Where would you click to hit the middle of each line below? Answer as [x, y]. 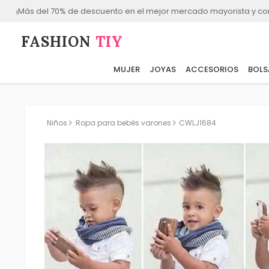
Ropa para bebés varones [123, 123]
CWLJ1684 [198, 123]
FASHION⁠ [59, 42]
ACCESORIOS [212, 70]
